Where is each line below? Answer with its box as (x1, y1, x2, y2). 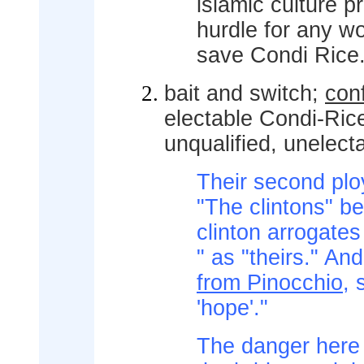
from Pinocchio (197, 271, 343, 295)
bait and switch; (164, 81, 325, 106)
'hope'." (197, 296, 268, 320)
